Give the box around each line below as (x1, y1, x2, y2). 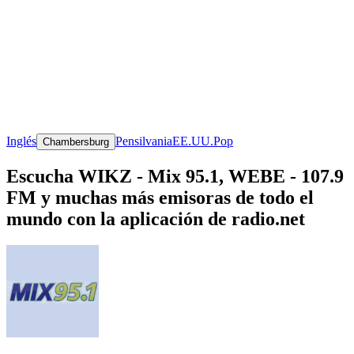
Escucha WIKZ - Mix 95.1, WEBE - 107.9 (6, 165, 344, 186)
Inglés (6, 134, 36, 148)
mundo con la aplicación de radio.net (6, 208, 305, 229)
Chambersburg (43, 135, 109, 148)
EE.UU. (172, 134, 213, 148)
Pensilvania (115, 134, 172, 148)
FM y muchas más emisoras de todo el (6, 186, 314, 208)
